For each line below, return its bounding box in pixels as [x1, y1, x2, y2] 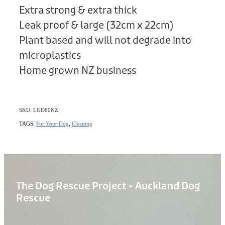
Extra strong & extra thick [19, 4, 137, 17]
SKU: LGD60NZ [19, 106, 58, 113]
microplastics [19, 49, 81, 62]
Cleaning [72, 120, 92, 127]
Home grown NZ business [19, 64, 136, 77]
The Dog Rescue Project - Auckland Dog [16, 179, 200, 192]
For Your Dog [36, 120, 69, 127]
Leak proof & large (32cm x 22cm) [19, 19, 174, 32]
